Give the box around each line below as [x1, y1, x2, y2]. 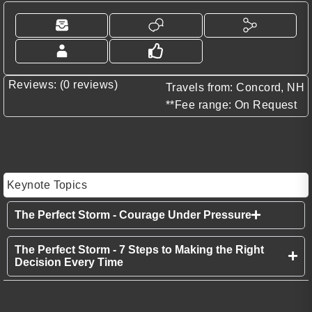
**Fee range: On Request [166, 98, 297, 111]
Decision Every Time [15, 256, 123, 268]
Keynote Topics [7, 178, 88, 191]
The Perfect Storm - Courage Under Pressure [15, 208, 251, 221]
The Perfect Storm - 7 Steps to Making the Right [15, 243, 264, 256]
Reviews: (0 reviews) [8, 78, 118, 91]
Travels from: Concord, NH [166, 81, 305, 93]
